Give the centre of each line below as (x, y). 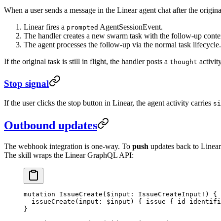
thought (184, 62)
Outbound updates (51, 125)
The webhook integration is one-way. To (68, 146)
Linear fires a (45, 27)
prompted (82, 27)
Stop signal (26, 84)
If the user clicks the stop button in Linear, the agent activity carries (109, 103)
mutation (39, 194)
